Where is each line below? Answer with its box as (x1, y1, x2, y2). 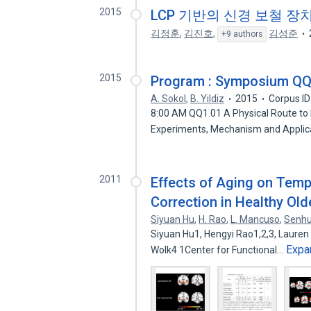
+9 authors (221, 29, 263, 39)
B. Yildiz (190, 93, 225, 104)
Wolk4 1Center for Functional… (151, 244, 286, 255)
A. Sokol (151, 93, 187, 104)
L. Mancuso (230, 214, 280, 225)
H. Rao (199, 214, 227, 225)
